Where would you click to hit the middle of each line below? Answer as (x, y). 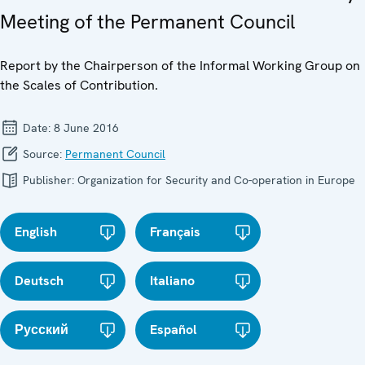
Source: (42, 154)
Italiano (173, 280)
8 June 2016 (86, 128)
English (36, 231)
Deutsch (39, 280)
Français (176, 231)
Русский (42, 329)
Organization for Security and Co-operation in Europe (216, 180)
